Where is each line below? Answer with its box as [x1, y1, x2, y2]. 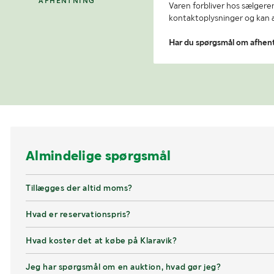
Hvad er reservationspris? [26, 209, 131, 219]
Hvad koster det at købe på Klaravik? [26, 235, 177, 245]
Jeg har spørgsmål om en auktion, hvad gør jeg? [26, 261, 221, 272]
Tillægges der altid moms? [26, 182, 133, 193]
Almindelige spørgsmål [26, 147, 171, 163]
